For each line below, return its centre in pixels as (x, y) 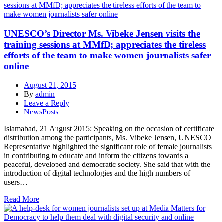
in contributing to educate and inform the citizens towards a (96, 156)
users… (16, 182)
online (16, 66)
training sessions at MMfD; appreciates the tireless (105, 44)
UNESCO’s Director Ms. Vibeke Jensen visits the (102, 33)
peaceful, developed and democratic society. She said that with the (107, 165)
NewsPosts (41, 112)
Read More (22, 199)
